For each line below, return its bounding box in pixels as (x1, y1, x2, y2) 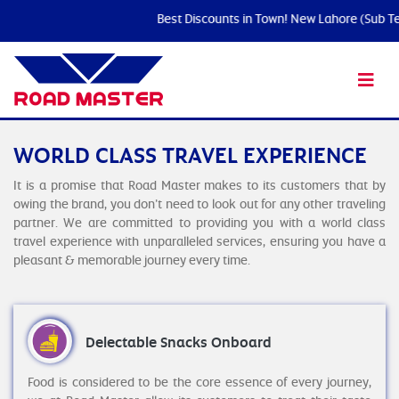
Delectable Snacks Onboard (85, 331, 272, 352)
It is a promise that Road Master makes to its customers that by (13, 176, 386, 193)
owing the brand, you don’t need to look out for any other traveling (13, 195, 386, 212)
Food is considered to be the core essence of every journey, (28, 373, 371, 390)
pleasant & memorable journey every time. (13, 251, 250, 268)
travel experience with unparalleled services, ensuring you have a (13, 232, 386, 249)
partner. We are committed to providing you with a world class (13, 214, 386, 231)
